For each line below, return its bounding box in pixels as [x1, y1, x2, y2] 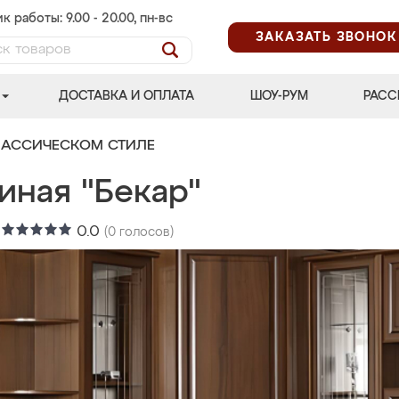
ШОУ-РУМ [249, 90, 308, 102]
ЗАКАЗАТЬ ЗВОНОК [256, 30, 397, 44]
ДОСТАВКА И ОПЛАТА [59, 90, 195, 102]
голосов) [116, 226, 174, 239]
